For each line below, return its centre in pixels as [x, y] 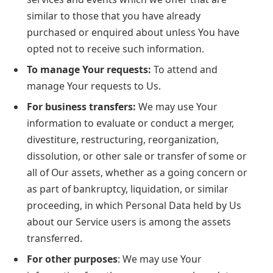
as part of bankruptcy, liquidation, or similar [128, 189]
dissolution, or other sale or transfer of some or [137, 156]
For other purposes [72, 259]
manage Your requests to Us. [94, 86]
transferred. [55, 239]
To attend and [184, 70]
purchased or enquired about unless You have [133, 33]
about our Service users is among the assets [129, 222]
